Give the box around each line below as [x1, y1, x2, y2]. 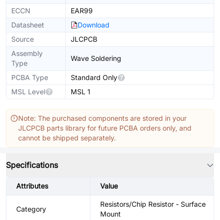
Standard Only [71, 73, 117, 82]
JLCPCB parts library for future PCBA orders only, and [18, 124, 192, 132]
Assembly [11, 49, 43, 57]
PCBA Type [11, 73, 48, 82]
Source [11, 35, 34, 43]
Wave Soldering [71, 54, 121, 62]
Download [78, 21, 110, 29]
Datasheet [11, 21, 44, 29]
